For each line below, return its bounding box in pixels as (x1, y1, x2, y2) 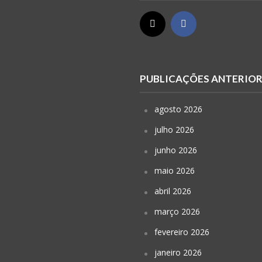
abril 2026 (154, 185, 191, 197)
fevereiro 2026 (154, 226, 209, 238)
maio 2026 (154, 165, 195, 177)
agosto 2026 (154, 104, 202, 115)
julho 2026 (154, 124, 194, 136)
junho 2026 (154, 144, 197, 156)
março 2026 (154, 206, 200, 218)
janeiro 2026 (154, 247, 202, 258)
